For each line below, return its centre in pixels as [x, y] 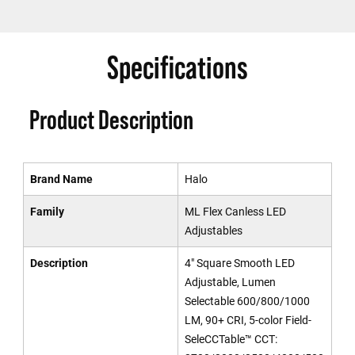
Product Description [111, 120]
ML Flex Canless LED [235, 212]
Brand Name [61, 179]
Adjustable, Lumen [230, 282]
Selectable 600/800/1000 [247, 301]
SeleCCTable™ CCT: [231, 339]
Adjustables [213, 231]
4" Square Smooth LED [239, 263]
